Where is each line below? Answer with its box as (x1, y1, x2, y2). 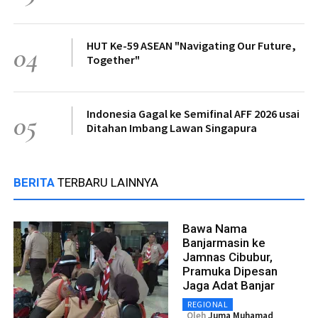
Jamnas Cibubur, (182, 249, 273, 264)
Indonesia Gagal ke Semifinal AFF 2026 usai (87, 106, 300, 121)
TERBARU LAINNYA (57, 175, 158, 190)
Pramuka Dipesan (182, 263, 278, 278)
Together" (87, 52, 140, 67)
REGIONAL (187, 298, 228, 309)
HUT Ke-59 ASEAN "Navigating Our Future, (87, 38, 296, 53)
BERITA (13, 175, 57, 190)
